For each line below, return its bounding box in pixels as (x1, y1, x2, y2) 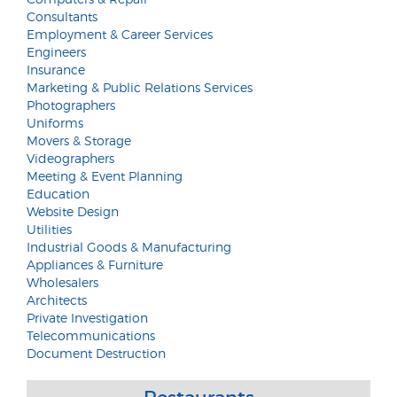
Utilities (27, 222, 72, 237)
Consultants (27, 9, 97, 24)
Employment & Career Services (27, 27, 213, 42)
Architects (27, 292, 87, 307)
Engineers (27, 44, 86, 59)
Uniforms (27, 115, 83, 130)
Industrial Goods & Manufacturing (27, 239, 231, 254)
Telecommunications (27, 328, 155, 343)
